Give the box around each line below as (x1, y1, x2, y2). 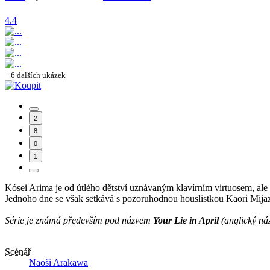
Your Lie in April (153, 215, 219, 226)
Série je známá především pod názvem (5, 215, 153, 226)
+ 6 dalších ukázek (5, 71, 66, 80)
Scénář (5, 246, 31, 257)
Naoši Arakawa (29, 257, 88, 268)
